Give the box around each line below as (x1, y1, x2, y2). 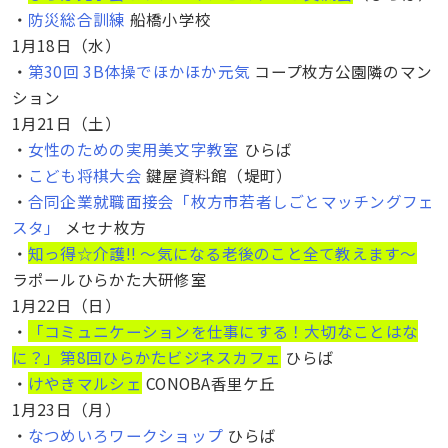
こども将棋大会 (27, 163, 142, 186)
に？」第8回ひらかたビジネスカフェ (11, 345, 282, 368)
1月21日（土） (11, 111, 121, 134)
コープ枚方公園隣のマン (250, 59, 433, 82)
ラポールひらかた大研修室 (11, 267, 207, 290)
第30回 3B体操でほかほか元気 (27, 59, 251, 82)
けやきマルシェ (27, 371, 142, 394)
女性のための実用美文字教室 (27, 137, 240, 160)
